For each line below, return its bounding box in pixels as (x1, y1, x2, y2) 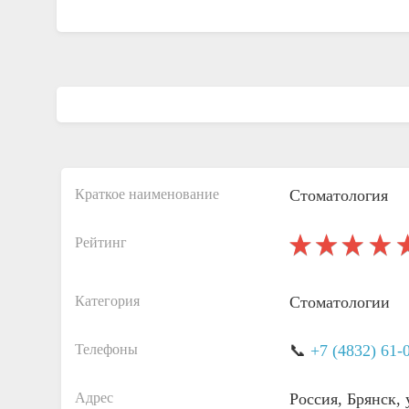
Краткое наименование (75, 186, 219, 202)
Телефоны (75, 341, 138, 357)
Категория (75, 293, 140, 309)
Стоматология (288, 186, 388, 204)
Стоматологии (288, 293, 390, 311)
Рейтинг (75, 235, 127, 250)
